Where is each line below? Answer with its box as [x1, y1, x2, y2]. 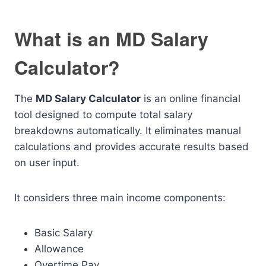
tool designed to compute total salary [14, 109, 192, 121]
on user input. [14, 157, 80, 169]
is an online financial [141, 93, 240, 104]
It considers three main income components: [14, 192, 226, 204]
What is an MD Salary [14, 25, 208, 52]
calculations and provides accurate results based [14, 141, 249, 153]
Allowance [34, 243, 84, 255]
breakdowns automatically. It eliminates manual [14, 125, 241, 137]
